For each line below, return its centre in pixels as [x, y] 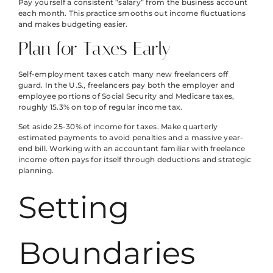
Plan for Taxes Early [94, 48]
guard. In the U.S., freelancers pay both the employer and [127, 85]
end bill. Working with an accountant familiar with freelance [132, 148]
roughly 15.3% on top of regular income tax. [101, 107]
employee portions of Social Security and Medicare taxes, [126, 96]
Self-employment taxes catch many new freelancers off [123, 74]
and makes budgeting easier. [73, 24]
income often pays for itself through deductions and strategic [135, 159]
